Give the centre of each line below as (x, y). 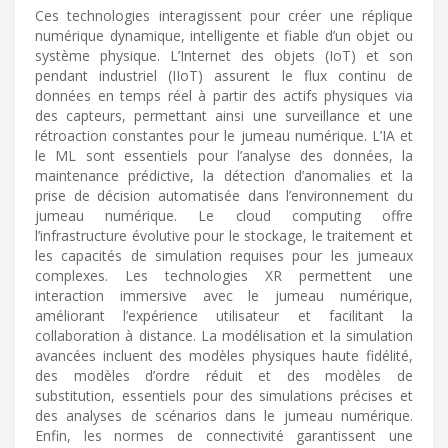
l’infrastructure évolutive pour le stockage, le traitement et (224, 235)
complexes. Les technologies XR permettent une (224, 275)
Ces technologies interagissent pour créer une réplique (224, 15)
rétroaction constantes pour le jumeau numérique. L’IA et (224, 135)
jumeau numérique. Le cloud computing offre (224, 215)
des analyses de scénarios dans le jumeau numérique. (224, 415)
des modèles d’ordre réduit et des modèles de (224, 375)
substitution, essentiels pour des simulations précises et (224, 395)
